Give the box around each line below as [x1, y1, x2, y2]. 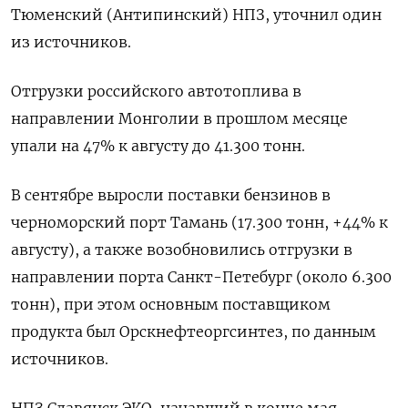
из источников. [11, 33, 131, 52]
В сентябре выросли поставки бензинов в [11, 186, 331, 205]
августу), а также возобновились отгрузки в [11, 240, 352, 260]
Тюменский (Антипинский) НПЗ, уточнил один [11, 5, 382, 25]
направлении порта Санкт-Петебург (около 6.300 [11, 268, 392, 287]
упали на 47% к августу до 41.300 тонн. [11, 137, 305, 156]
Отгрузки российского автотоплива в [11, 82, 301, 101]
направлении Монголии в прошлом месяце [11, 109, 348, 128]
